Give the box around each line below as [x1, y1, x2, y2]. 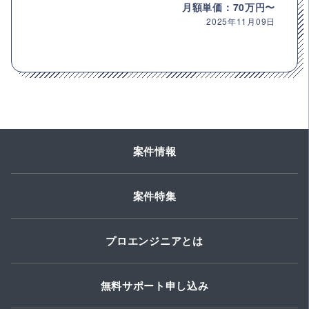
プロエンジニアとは [106, 233, 203, 249]
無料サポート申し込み [100, 278, 209, 294]
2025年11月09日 [206, 15, 275, 28]
